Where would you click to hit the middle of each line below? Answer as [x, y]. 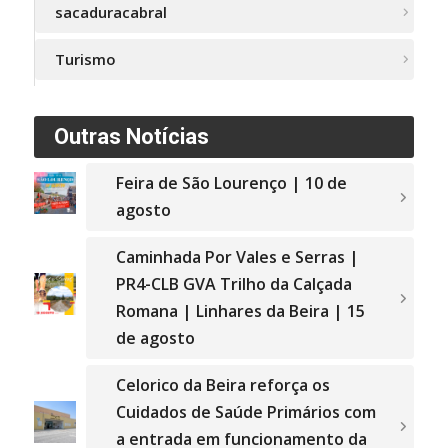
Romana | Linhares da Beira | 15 [240, 311]
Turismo [85, 59]
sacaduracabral [110, 12]
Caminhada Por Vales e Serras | [237, 257]
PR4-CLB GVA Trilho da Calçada [233, 284]
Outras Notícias [131, 137]
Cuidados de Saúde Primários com [245, 412]
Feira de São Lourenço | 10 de [231, 183]
